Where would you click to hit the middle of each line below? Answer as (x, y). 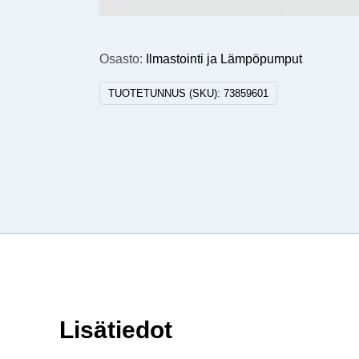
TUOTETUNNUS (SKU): (166, 94)
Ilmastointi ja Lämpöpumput (224, 59)
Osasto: (123, 59)
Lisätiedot (116, 330)
